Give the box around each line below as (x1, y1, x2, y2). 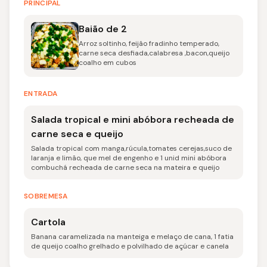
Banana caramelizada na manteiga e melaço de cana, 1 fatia (31, 232, 234, 241)
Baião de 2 (79, 23, 127, 35)
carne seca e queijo (31, 128, 123, 140)
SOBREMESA (24, 191, 68, 201)
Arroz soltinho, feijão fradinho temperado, (79, 39, 219, 48)
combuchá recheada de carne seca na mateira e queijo (31, 163, 219, 172)
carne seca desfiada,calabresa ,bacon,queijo (79, 48, 229, 58)
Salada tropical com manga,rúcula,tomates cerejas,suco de (31, 144, 232, 153)
